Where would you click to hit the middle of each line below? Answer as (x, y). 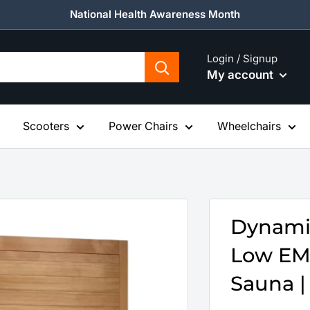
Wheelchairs (249, 126)
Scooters (46, 126)
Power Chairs (143, 126)
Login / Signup (242, 58)
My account (241, 74)
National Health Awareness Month (155, 14)
